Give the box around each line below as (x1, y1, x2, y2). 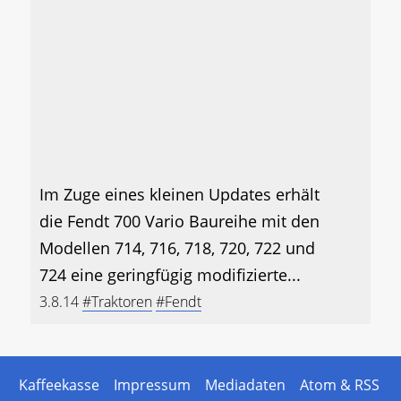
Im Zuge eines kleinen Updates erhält (39, 183, 320, 206)
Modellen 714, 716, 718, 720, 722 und (39, 237, 315, 260)
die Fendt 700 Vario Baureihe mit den (39, 210, 320, 233)
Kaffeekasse (14, 375, 103, 396)
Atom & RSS (295, 375, 383, 396)
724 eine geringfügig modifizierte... (39, 264, 301, 286)
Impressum (109, 375, 194, 396)
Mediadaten (200, 375, 289, 396)
